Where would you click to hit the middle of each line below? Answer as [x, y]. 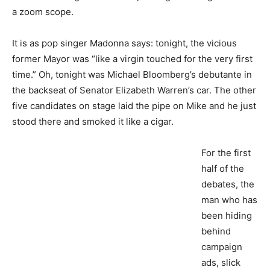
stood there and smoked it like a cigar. [93, 121]
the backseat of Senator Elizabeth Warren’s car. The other [134, 90]
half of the [223, 168]
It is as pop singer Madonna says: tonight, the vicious [124, 43]
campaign [222, 246]
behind [216, 231]
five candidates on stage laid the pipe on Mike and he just [134, 105]
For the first [226, 152]
